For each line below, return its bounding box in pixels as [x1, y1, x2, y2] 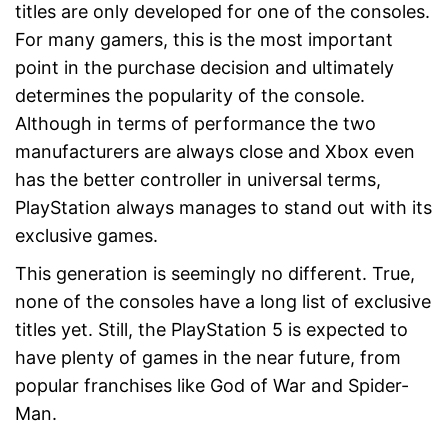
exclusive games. [15, 224, 158, 246]
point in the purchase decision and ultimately [15, 56, 394, 78]
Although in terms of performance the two [15, 112, 376, 134]
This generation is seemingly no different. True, [15, 262, 415, 284]
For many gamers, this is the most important [15, 28, 393, 50]
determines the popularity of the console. [15, 84, 365, 106]
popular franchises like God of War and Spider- [15, 374, 409, 396]
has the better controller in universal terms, [15, 168, 381, 190]
